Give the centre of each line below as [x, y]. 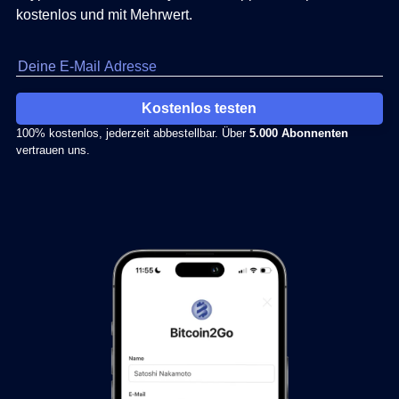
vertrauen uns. [53, 151]
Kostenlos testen [199, 109]
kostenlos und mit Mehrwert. [104, 15]
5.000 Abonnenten [299, 134]
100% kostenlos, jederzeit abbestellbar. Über [133, 134]
